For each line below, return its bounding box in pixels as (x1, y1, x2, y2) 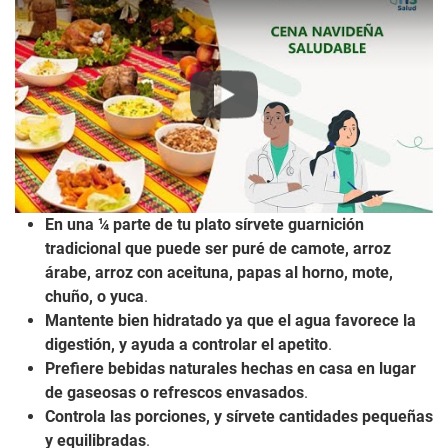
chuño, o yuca (45, 286, 144, 306)
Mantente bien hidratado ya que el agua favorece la (45, 310, 416, 330)
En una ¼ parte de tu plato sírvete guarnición (45, 214, 364, 234)
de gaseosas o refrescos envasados (45, 382, 304, 402)
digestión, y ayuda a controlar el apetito (45, 334, 328, 354)
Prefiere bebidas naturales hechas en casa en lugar (45, 358, 416, 378)
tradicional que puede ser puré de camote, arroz (45, 238, 391, 258)
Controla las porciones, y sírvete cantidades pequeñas (45, 406, 433, 426)
